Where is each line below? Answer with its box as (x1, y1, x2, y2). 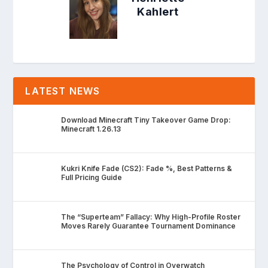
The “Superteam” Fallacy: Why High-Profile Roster (61, 212, 241, 221)
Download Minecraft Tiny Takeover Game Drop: (61, 115, 232, 124)
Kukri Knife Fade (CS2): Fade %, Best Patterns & (61, 163, 233, 173)
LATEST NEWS (25, 84, 100, 97)
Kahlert (137, 5, 179, 18)
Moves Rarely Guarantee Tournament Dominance (61, 221, 236, 230)
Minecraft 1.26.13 (61, 124, 121, 133)
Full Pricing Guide (61, 172, 123, 182)
